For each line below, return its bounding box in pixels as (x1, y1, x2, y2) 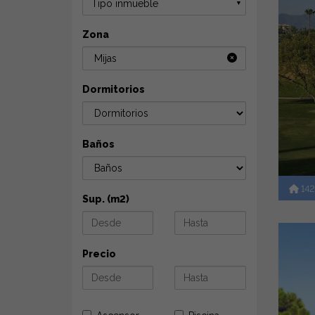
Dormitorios (82, 84, 145, 95)
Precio (82, 248, 116, 259)
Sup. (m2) (82, 193, 129, 205)
